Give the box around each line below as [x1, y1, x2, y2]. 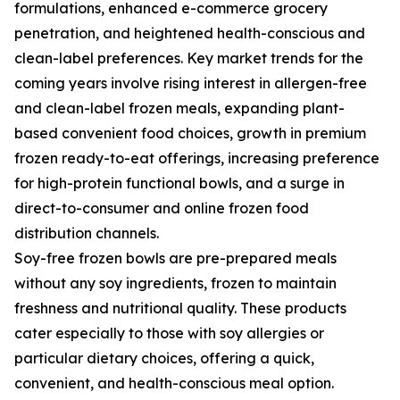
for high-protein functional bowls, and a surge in [14, 174, 345, 193]
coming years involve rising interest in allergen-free [14, 74, 367, 93]
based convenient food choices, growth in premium [14, 124, 366, 143]
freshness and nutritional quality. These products [14, 299, 346, 318]
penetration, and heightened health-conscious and [14, 24, 365, 43]
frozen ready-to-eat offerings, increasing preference [14, 149, 379, 168]
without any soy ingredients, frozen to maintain [14, 274, 337, 293]
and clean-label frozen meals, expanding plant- [14, 99, 345, 118]
